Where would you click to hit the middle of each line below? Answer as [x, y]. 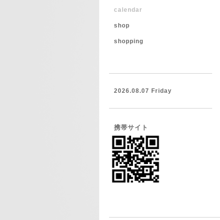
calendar [128, 10]
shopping [129, 41]
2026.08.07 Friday [143, 91]
